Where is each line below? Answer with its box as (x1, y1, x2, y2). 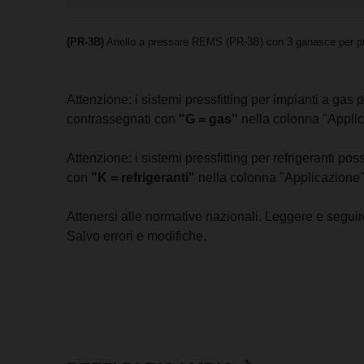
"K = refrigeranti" (91, 171, 196, 185)
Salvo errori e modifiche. (67, 229, 207, 244)
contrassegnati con (67, 112, 180, 127)
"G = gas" (179, 112, 239, 127)
